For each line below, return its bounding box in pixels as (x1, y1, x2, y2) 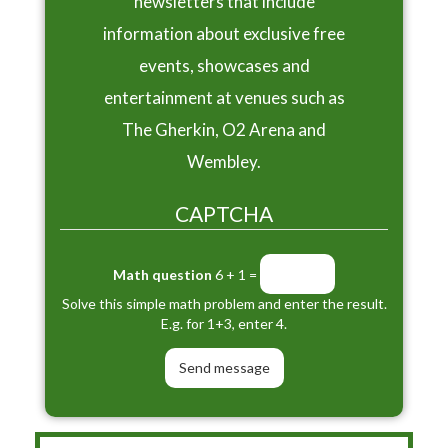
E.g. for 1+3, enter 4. (161, 314, 287, 332)
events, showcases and (138, 55, 310, 77)
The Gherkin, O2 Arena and (122, 119, 326, 141)
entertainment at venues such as (103, 87, 345, 109)
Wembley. (187, 151, 261, 173)
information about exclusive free (103, 23, 345, 45)
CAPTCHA (175, 201, 273, 227)
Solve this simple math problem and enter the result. (61, 294, 387, 312)
